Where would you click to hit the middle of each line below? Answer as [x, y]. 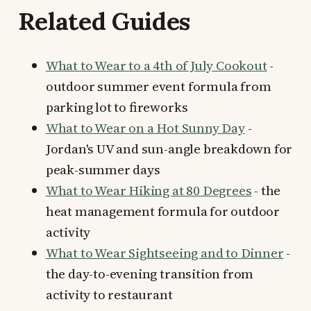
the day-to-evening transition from [150, 274]
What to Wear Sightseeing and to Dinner [165, 253]
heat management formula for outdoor [163, 211]
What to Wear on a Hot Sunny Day [145, 128]
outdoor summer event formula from [158, 86]
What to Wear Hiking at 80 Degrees [149, 191]
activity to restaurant [109, 295]
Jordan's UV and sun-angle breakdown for [169, 149]
